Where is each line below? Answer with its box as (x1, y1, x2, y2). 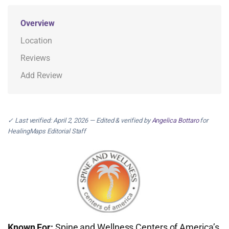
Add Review (20, 71, 62, 80)
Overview (20, 18, 55, 28)
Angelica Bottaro (151, 117, 199, 124)
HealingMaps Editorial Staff (8, 127, 86, 135)
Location (20, 36, 52, 45)
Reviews (20, 53, 50, 63)
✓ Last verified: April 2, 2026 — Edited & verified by (8, 117, 152, 124)
